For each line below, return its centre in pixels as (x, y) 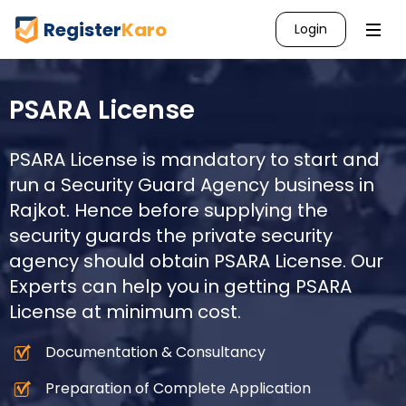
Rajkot (38, 210)
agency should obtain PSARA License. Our (196, 261)
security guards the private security (171, 236)
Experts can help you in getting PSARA (180, 286)
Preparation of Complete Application (178, 388)
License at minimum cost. (125, 312)
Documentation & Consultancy (155, 352)
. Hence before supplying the (197, 210)
